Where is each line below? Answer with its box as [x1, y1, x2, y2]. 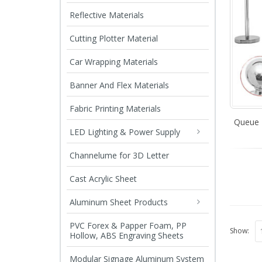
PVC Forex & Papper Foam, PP [70, 219, 187, 231]
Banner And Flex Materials [70, 79, 169, 91]
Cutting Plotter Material [70, 32, 158, 44]
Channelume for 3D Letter [70, 149, 169, 161]
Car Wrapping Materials [70, 56, 158, 67]
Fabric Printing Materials [70, 102, 161, 114]
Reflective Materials [70, 9, 144, 20]
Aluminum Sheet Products [70, 196, 168, 208]
